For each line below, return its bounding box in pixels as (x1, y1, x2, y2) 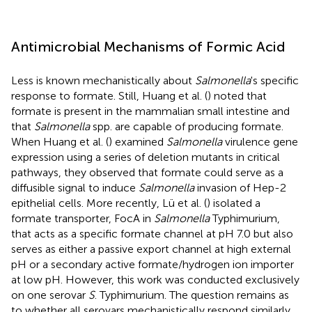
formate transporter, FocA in (11, 211, 154, 225)
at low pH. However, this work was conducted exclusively (11, 272, 299, 286)
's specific (251, 73, 299, 87)
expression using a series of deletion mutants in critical (11, 150, 280, 164)
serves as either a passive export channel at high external (11, 242, 291, 256)
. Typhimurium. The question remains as (95, 288, 289, 302)
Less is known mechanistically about (11, 73, 195, 87)
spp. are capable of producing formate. (90, 119, 283, 133)
